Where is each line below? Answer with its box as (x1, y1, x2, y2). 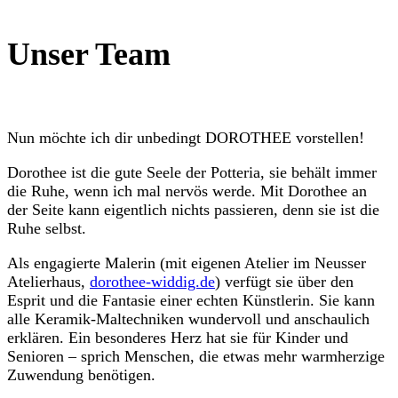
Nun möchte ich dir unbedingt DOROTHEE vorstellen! (7, 129, 364, 147)
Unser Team (7, 36, 171, 73)
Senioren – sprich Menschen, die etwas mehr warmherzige (7, 347, 385, 366)
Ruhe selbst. (7, 219, 86, 238)
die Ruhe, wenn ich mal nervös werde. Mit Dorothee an (7, 182, 367, 201)
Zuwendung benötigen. (7, 366, 155, 385)
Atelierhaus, (7, 273, 90, 291)
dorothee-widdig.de (90, 273, 215, 291)
